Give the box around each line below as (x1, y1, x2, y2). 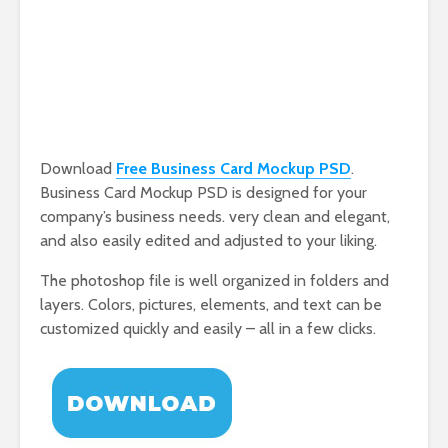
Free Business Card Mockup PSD (116, 159, 351, 178)
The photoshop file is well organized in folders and (40, 271, 389, 290)
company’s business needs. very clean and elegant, (40, 207, 390, 226)
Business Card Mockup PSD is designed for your (40, 183, 367, 202)
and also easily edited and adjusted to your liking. (40, 231, 377, 250)
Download (40, 159, 116, 178)
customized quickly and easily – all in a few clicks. (40, 319, 376, 338)
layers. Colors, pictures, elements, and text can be (40, 295, 382, 314)
